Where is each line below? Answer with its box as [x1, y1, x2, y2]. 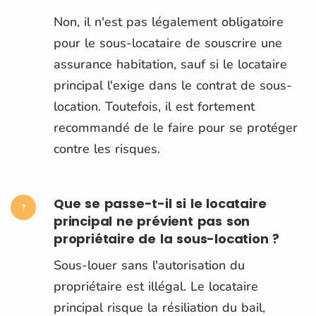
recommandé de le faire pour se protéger [54, 119, 298, 136]
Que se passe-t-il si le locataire [54, 194, 267, 212]
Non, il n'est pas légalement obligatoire [54, 13, 284, 30]
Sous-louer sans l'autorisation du [54, 256, 245, 274]
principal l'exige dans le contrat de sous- [54, 76, 292, 94]
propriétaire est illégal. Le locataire [54, 277, 258, 295]
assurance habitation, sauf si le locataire [54, 55, 287, 73]
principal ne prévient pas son [54, 212, 250, 230]
